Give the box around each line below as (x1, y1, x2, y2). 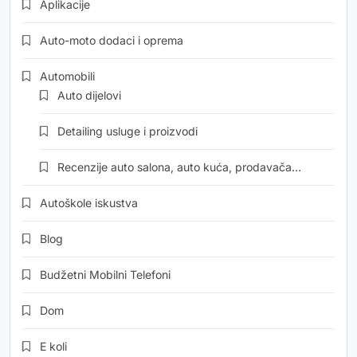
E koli (40, 339, 67, 354)
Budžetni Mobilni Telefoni (40, 268, 171, 282)
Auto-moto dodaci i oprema (40, 33, 183, 48)
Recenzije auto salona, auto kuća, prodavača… (57, 160, 301, 175)
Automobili (40, 69, 95, 84)
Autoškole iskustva (40, 196, 138, 210)
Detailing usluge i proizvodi (57, 124, 198, 139)
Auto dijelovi (57, 88, 121, 103)
